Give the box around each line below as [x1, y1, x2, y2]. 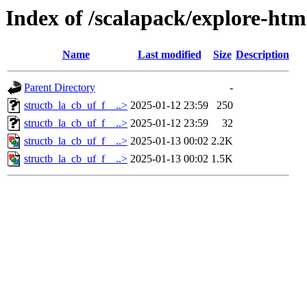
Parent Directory [24, 82, 95, 94]
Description [236, 49, 289, 61]
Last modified [137, 49, 201, 61]
